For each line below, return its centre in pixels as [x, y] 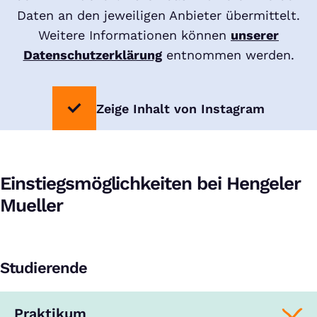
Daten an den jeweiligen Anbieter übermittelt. [158, 15]
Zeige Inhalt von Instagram [180, 108]
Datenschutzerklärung [92, 55]
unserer [255, 35]
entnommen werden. [228, 55]
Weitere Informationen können [134, 35]
